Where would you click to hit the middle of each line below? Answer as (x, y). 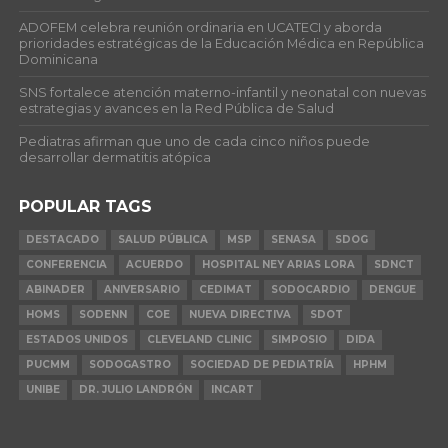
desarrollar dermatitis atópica (114, 158)
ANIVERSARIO (141, 290)
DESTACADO (62, 240)
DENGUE (392, 290)
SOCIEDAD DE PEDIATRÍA (261, 365)
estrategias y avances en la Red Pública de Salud (176, 109)
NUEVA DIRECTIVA (239, 315)
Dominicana (58, 60)
